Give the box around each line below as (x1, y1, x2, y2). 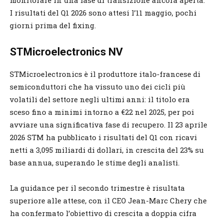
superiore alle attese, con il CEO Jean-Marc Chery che (10, 195, 207, 205)
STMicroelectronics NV (10, 45, 123, 58)
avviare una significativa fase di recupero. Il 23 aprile (10, 119, 207, 129)
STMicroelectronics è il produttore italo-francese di (10, 69, 200, 79)
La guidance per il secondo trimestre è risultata (10, 182, 185, 193)
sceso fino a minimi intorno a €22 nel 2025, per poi (10, 107, 194, 117)
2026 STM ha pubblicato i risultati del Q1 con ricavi (10, 132, 197, 142)
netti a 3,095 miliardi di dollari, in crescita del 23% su (10, 145, 204, 155)
